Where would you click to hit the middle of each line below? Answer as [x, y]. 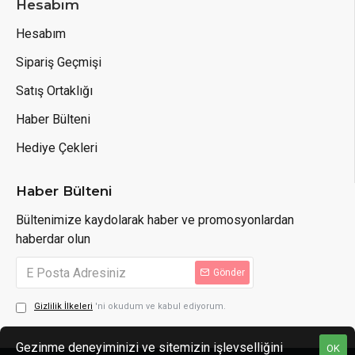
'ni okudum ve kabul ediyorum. [160, 306]
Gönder [229, 273]
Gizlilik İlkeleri [63, 306]
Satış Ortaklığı [54, 91]
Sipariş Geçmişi [59, 62]
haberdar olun [53, 239]
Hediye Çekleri [57, 148]
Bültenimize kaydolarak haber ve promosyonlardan [155, 220]
